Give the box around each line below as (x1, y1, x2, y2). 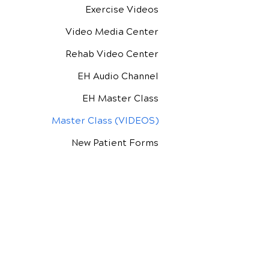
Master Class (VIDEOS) (52, 115, 159, 126)
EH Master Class (82, 92, 159, 104)
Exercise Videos (85, 4, 159, 15)
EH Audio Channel (77, 70, 159, 82)
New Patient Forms (71, 137, 159, 148)
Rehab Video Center (65, 48, 159, 59)
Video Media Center (65, 26, 159, 37)
